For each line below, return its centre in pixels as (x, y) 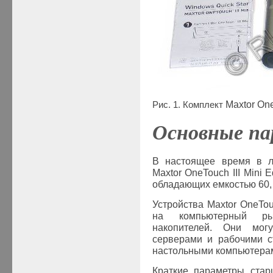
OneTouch (207, 173)
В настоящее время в (210, 161)
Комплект (203, 104)
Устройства (179, 205)
